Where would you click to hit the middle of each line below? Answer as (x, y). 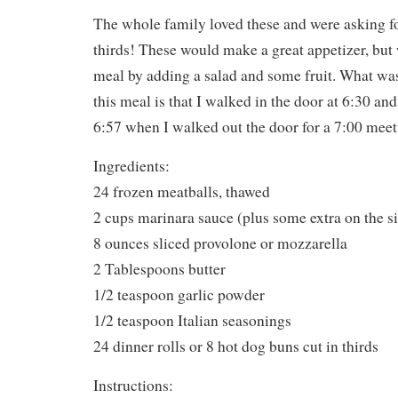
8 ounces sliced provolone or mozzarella (220, 243)
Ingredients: (131, 166)
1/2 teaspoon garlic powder (179, 295)
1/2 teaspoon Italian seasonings (192, 321)
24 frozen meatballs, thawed (182, 192)
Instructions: (133, 386)
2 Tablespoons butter (159, 269)
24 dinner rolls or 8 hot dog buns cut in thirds (236, 346)
